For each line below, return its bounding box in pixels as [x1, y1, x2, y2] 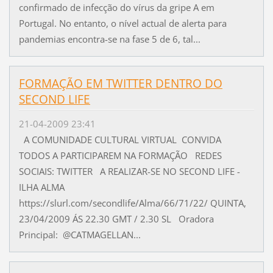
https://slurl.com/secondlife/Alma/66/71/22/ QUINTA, [18, 197, 246, 210]
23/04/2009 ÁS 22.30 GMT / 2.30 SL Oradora [18, 213, 214, 225]
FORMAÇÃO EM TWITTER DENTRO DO [18, 75, 222, 91]
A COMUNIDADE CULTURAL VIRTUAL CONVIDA [18, 133, 221, 146]
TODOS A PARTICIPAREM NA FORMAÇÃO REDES [18, 149, 222, 162]
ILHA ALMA [18, 181, 65, 194]
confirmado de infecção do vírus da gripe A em [18, 1, 214, 13]
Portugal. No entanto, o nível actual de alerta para [18, 17, 227, 29]
